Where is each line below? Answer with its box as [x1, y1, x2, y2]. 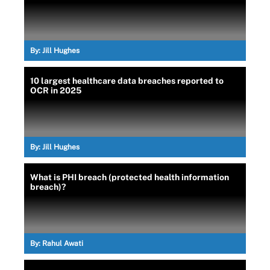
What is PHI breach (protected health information [30, 172, 229, 182]
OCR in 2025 [30, 85, 81, 95]
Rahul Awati [42, 239, 83, 248]
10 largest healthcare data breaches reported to [30, 75, 224, 86]
